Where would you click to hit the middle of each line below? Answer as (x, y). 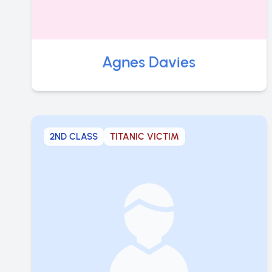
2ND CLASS (74, 136)
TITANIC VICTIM (144, 136)
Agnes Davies (149, 62)
